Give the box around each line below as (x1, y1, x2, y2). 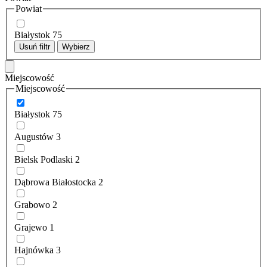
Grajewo (14, 222, 47, 233)
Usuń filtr (19, 42, 50, 51)
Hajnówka (14, 245, 54, 256)
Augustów (14, 132, 54, 142)
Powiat (15, 4, 42, 14)
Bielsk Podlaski (14, 154, 73, 165)
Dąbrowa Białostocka (14, 177, 96, 188)
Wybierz (62, 42, 90, 51)
